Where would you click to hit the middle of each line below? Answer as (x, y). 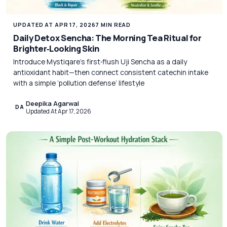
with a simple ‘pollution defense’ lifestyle (79, 83)
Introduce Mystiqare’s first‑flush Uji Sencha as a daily (100, 62)
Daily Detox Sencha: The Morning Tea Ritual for (107, 37)
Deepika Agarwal (52, 103)
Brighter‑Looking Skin (56, 48)
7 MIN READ (113, 25)
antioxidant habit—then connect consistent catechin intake (111, 72)
